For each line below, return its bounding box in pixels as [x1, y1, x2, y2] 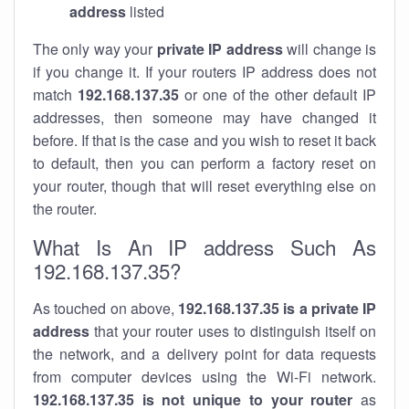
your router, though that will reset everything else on [33, 175, 376, 196]
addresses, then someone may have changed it [33, 107, 376, 128]
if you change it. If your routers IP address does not [33, 61, 376, 82]
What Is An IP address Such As [33, 232, 376, 261]
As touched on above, [33, 298, 178, 319]
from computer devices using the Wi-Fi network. [33, 366, 376, 387]
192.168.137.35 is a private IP [178, 298, 376, 319]
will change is [282, 38, 377, 59]
